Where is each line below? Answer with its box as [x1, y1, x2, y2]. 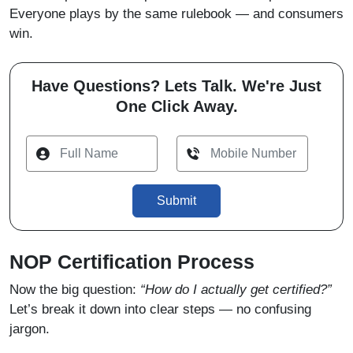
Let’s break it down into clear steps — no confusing [9, 302, 311, 318]
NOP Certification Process [9, 251, 255, 273]
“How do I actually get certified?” [140, 282, 332, 298]
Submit [157, 194, 196, 208]
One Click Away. [115, 98, 238, 116]
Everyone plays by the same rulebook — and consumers [9, 6, 344, 22]
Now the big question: [9, 282, 140, 298]
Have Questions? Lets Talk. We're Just [32, 77, 321, 95]
